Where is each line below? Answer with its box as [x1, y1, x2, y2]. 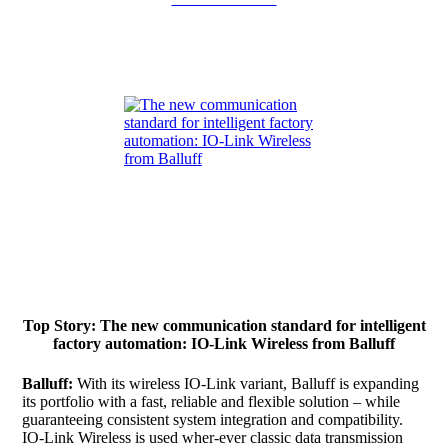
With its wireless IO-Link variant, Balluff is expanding [77, 374, 419, 392]
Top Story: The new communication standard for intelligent [22, 317, 426, 335]
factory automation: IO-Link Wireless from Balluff [53, 335, 395, 353]
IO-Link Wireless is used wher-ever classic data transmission [22, 428, 403, 446]
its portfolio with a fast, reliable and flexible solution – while [22, 392, 400, 410]
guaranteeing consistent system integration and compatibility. [22, 410, 403, 428]
